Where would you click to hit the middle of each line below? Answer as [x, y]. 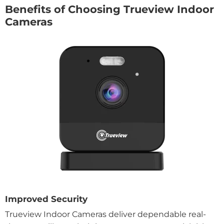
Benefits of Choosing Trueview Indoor [109, 9]
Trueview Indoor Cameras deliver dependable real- [105, 214]
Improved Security [46, 199]
